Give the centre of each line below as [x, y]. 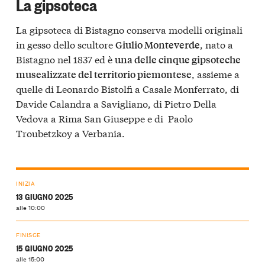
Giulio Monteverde [158, 44]
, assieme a [216, 73]
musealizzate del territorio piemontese [104, 74]
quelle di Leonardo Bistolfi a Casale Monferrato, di [127, 88]
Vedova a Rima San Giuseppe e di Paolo [104, 118]
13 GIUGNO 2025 [45, 196]
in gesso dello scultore [66, 44]
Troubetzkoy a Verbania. [70, 132]
